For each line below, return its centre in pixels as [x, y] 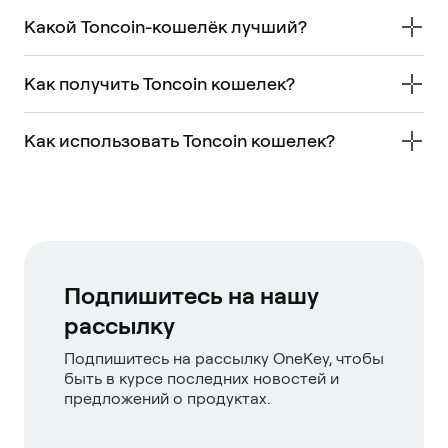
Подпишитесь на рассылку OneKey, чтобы [224, 358]
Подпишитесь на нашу [191, 295]
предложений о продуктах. [167, 398]
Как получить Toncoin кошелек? [159, 83]
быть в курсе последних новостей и [201, 378]
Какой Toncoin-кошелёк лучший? [165, 26]
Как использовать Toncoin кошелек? [179, 140]
